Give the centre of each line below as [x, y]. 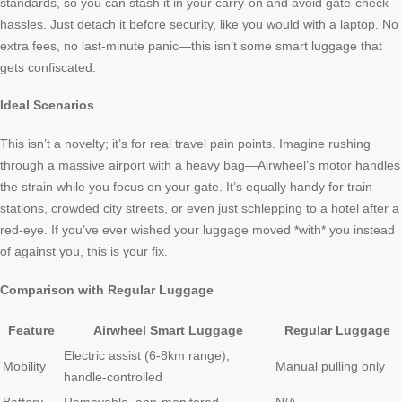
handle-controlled [113, 377]
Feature [31, 331]
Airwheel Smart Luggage [168, 331]
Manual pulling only [330, 367]
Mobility [24, 367]
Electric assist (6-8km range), [147, 356]
